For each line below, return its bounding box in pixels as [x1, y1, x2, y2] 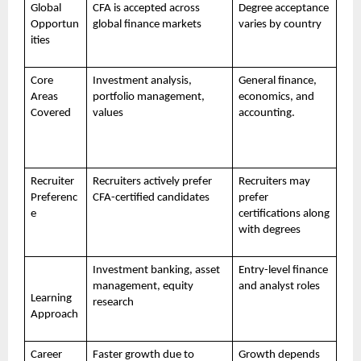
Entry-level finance [238, 263, 328, 276]
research [92, 296, 134, 309]
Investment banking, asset [92, 263, 220, 276]
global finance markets [92, 18, 201, 31]
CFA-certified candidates [92, 191, 210, 204]
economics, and [238, 90, 314, 103]
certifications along [238, 207, 330, 220]
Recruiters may [238, 175, 310, 188]
